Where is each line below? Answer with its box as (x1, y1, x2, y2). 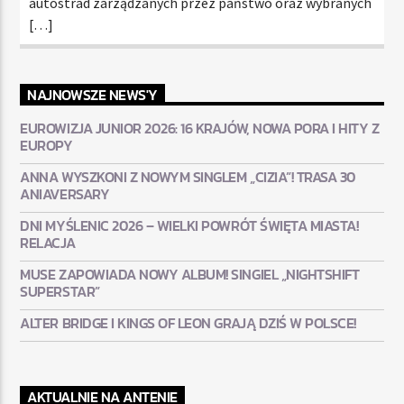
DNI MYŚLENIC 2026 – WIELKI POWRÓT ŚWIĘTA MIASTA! (20, 215, 359, 237)
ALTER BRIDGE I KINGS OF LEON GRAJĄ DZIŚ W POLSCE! (20, 312, 356, 335)
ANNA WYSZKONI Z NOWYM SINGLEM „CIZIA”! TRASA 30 (20, 166, 356, 188)
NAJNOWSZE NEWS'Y (27, 83, 158, 106)
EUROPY (20, 134, 73, 157)
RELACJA (20, 232, 76, 254)
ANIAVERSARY (20, 183, 110, 206)
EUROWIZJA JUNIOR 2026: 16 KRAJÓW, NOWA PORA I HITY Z (20, 117, 380, 140)
